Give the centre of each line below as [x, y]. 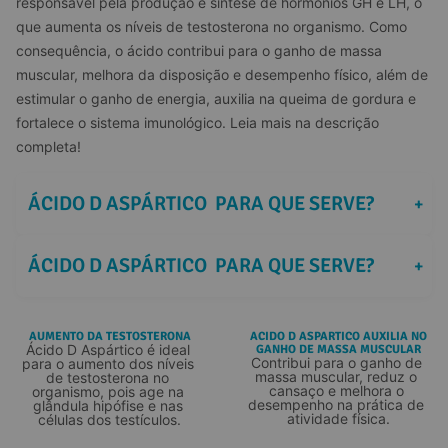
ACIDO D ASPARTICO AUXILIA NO [338, 336]
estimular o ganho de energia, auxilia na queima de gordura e [218, 98]
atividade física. [338, 418]
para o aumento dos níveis [109, 363]
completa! [48, 146]
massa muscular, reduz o [338, 376]
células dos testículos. [110, 419]
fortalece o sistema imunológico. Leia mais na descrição [199, 122]
